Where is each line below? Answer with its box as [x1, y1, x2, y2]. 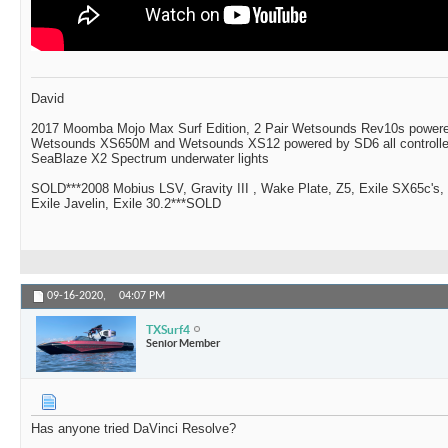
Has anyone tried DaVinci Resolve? [31, 421, 236, 437]
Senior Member [146, 336, 220, 349]
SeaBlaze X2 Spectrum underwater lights [31, 151, 269, 167]
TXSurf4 [146, 322, 190, 336]
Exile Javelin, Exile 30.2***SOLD [31, 196, 221, 212]
